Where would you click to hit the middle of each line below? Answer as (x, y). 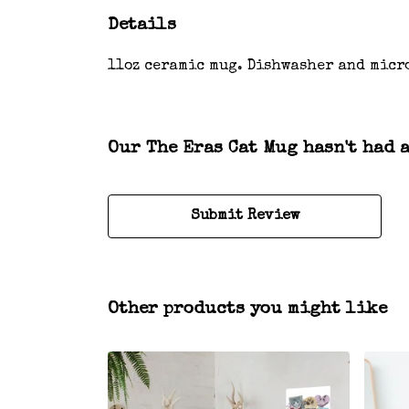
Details (142, 26)
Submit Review (245, 216)
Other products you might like (247, 309)
